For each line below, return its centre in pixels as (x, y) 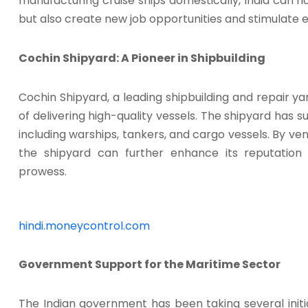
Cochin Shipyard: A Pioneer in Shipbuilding (142, 58)
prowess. (43, 172)
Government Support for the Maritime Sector (150, 265)
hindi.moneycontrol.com (84, 226)
